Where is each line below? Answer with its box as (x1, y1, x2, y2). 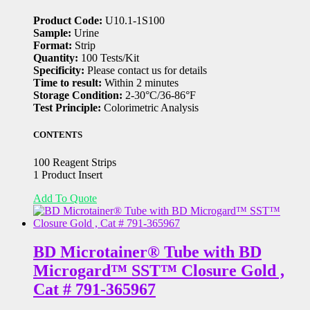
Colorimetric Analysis (101, 102, 199, 114)
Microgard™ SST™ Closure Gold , (33, 262, 284, 280)
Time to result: (33, 77, 102, 89)
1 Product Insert (33, 168, 102, 181)
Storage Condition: (33, 89, 122, 102)
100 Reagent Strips (33, 156, 116, 168)
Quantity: (33, 52, 78, 64)
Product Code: (33, 15, 102, 27)
